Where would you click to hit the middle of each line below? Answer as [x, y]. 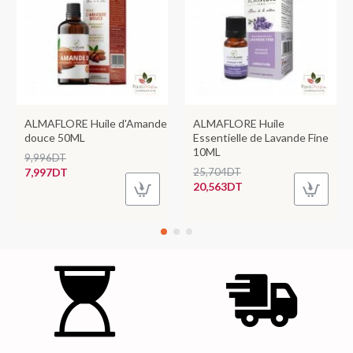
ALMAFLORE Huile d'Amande [96, 123]
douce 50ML [55, 137]
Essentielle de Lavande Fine [261, 137]
